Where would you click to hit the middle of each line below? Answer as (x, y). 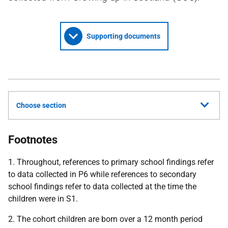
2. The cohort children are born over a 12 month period (105, 219)
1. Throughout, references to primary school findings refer (111, 162)
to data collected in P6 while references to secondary (102, 174)
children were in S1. (43, 199)
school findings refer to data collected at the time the (102, 187)
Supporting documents (123, 36)
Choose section (41, 105)
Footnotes (33, 140)
